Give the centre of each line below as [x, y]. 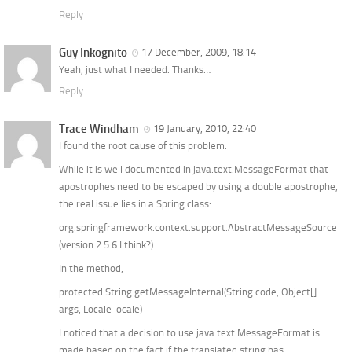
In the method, [91, 269]
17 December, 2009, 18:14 [201, 53]
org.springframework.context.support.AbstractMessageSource [198, 228]
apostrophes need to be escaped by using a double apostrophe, [198, 187]
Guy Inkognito [93, 53]
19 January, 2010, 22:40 [207, 129]
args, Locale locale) [101, 310]
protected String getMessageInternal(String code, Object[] [188, 292]
